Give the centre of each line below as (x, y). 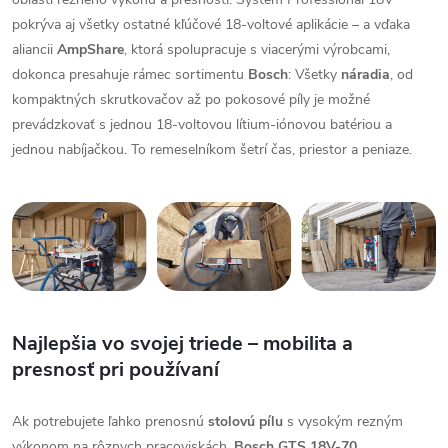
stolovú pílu (245, 422)
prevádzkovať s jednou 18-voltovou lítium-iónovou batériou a (202, 124)
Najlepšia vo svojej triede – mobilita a (182, 344)
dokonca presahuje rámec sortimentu (130, 74)
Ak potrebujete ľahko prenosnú (110, 422)
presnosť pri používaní (115, 370)
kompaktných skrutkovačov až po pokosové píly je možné (191, 99)
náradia (365, 74)
